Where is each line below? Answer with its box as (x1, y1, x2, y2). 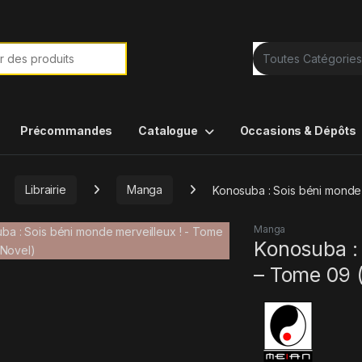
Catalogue (138, 123, 198, 137)
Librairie (25, 183, 66, 197)
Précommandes (19, 123, 113, 137)
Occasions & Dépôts (239, 123, 357, 137)
